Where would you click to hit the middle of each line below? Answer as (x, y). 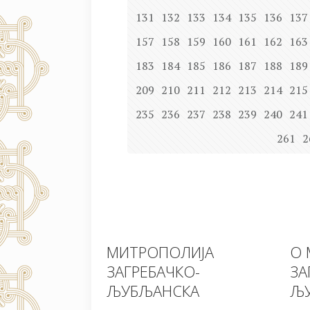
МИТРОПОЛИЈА (160, 252)
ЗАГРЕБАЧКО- (153, 272)
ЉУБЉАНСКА (153, 291)
